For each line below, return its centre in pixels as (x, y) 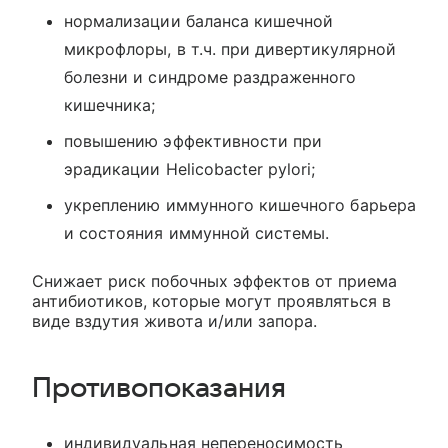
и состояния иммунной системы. (197, 233)
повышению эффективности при (193, 141)
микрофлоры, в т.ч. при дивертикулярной (230, 49)
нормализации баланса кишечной (199, 21)
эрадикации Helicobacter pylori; (190, 169)
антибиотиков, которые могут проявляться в (211, 301)
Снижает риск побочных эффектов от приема (214, 281)
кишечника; (110, 105)
